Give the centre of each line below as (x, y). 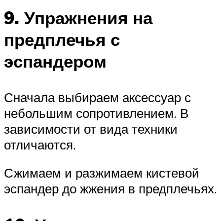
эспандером (55, 61)
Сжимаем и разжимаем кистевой (102, 173)
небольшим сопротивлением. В (96, 113)
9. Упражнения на (78, 18)
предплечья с (62, 39)
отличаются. (40, 144)
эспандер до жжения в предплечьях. (110, 189)
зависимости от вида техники (91, 129)
